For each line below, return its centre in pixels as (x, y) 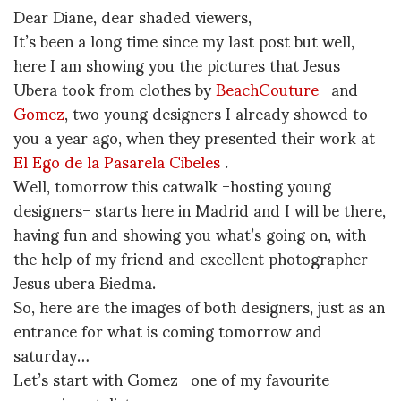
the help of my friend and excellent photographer (191, 257)
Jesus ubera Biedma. (85, 282)
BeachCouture (267, 88)
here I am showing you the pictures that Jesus (177, 64)
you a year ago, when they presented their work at (194, 137)
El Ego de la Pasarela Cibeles (119, 161)
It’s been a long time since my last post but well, (184, 40)
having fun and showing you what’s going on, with (190, 233)
